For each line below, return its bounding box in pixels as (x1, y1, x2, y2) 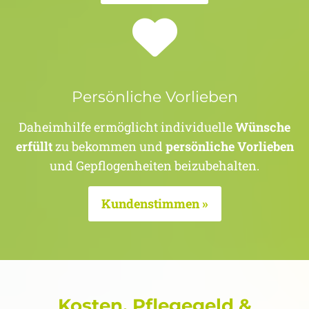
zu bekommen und (52, 138, 166, 155)
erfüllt (15, 138, 52, 155)
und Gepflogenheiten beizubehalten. (50, 157, 259, 175)
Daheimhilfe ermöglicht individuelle (19, 119, 235, 136)
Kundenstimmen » (101, 195, 208, 212)
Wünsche (235, 119, 290, 136)
